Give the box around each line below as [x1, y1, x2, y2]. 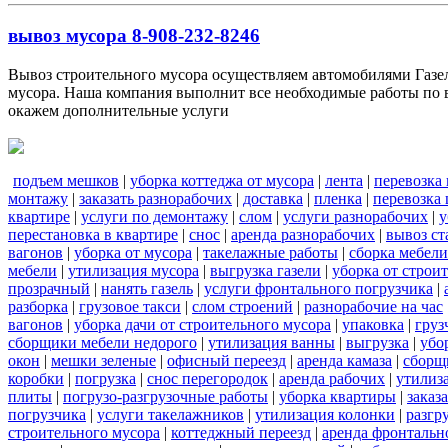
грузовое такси [79, 297, 181, 315]
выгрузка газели [210, 261, 321, 279]
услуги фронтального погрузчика [204, 279, 433, 297]
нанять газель [101, 279, 193, 297]
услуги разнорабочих [283, 207, 428, 225]
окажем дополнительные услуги [8, 101, 229, 119]
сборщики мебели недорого [8, 333, 197, 351]
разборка [8, 297, 68, 315]
